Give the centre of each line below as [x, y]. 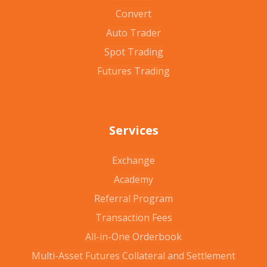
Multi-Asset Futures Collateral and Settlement [133, 255]
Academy [133, 179]
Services [133, 130]
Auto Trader [133, 32]
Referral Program [133, 198]
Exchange [133, 160]
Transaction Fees [133, 217]
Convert [133, 13]
